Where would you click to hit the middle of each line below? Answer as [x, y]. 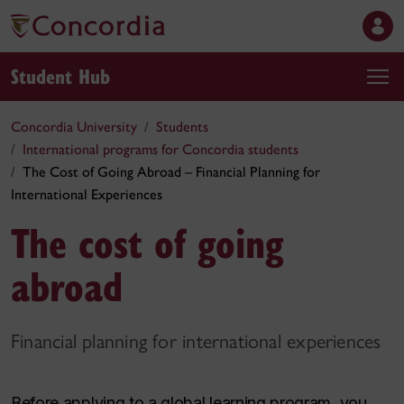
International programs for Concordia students [161, 149]
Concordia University [74, 127]
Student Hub [60, 75]
